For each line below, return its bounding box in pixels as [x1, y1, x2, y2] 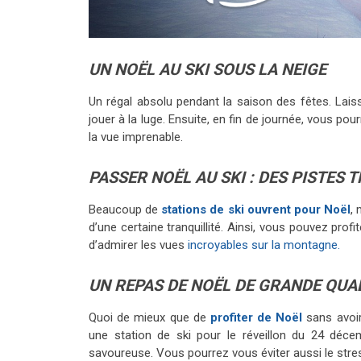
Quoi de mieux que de [89, 309, 210, 325]
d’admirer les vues [89, 237, 188, 252]
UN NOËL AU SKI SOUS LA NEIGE [89, 59, 326, 79]
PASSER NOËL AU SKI [89, 167, 249, 187]
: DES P [249, 167, 301, 187]
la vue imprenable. [89, 129, 183, 144]
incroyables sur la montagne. [188, 237, 340, 252]
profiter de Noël [210, 309, 303, 325]
